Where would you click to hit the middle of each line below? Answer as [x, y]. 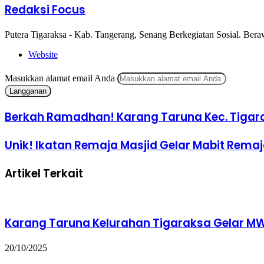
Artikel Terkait [44, 173]
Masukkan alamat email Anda [60, 78]
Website [43, 55]
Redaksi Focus [45, 10]
